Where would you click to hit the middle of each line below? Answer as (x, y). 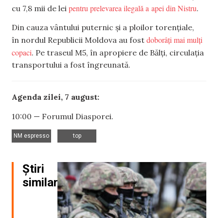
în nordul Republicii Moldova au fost (79, 40)
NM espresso (31, 136)
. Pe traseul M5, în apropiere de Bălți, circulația (118, 53)
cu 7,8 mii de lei (40, 8)
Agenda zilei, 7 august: (55, 97)
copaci (22, 53)
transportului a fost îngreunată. (71, 65)
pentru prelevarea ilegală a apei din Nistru (133, 8)
